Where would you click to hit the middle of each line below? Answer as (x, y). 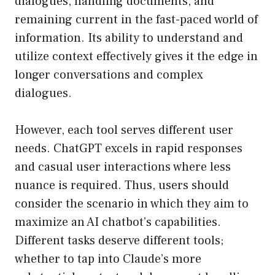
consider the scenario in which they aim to (132, 204)
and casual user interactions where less (123, 167)
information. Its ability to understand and (129, 38)
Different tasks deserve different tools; (119, 241)
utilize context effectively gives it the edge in (136, 57)
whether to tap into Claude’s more (108, 259)
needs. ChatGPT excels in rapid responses (129, 149)
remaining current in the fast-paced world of (136, 20)
